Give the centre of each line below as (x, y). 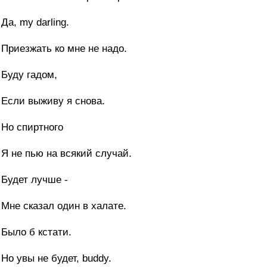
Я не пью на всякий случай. (66, 154)
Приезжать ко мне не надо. (64, 49)
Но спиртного (32, 128)
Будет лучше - (35, 180)
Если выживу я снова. (53, 101)
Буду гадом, (29, 75)
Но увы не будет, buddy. (56, 259)
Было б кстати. (36, 232)
